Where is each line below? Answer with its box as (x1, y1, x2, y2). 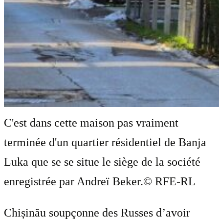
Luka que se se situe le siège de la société (4, 155, 200, 168)
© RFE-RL (143, 175, 196, 188)
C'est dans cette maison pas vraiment (4, 116, 178, 129)
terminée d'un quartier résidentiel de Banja (4, 135, 206, 149)
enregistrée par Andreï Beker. (4, 175, 143, 188)
